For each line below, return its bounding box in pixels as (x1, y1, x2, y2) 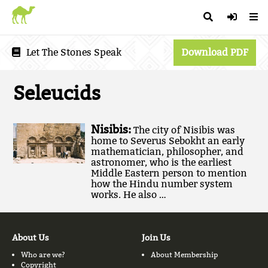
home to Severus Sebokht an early (91, 135, 245, 147)
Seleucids (13, 82, 101, 105)
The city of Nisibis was (133, 124, 236, 136)
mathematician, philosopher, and (91, 145, 244, 157)
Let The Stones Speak (26, 47, 121, 58)
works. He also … (91, 188, 167, 200)
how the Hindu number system (91, 178, 233, 190)
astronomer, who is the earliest (91, 156, 232, 168)
